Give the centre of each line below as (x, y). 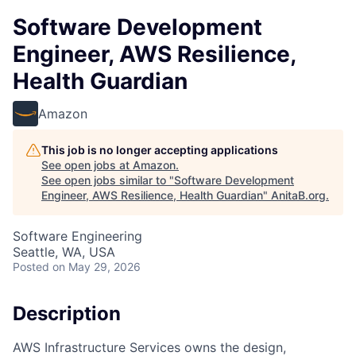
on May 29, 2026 (97, 267)
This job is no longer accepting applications (160, 150)
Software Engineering (77, 236)
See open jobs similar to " (108, 180)
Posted (31, 267)
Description (67, 313)
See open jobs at (87, 165)
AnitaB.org (298, 195)
